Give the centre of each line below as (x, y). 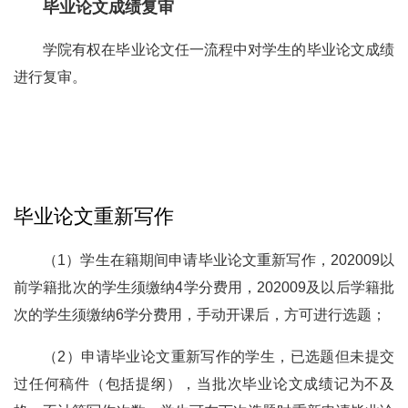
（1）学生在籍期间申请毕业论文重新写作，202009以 (219, 260)
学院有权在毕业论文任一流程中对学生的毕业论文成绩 (219, 49)
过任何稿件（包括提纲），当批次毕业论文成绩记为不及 (204, 384)
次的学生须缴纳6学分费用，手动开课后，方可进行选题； (200, 315)
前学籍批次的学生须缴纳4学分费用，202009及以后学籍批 (204, 288)
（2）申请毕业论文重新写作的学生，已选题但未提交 (219, 357)
